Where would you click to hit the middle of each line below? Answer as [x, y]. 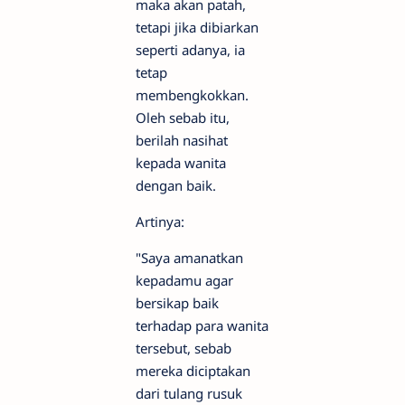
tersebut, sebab [184, 348]
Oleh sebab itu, [183, 117]
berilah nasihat [182, 140]
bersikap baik [177, 302]
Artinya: [160, 221]
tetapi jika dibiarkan [197, 27]
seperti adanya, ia [190, 49]
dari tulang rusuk [189, 393]
